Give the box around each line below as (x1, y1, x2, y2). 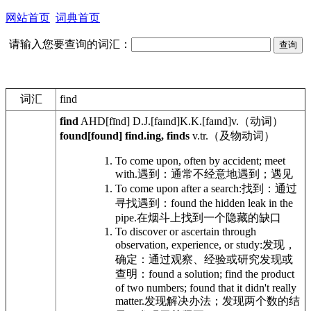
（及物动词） (208, 130, 275, 142)
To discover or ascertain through (115, 226, 256, 237)
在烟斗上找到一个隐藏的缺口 (137, 212, 281, 224)
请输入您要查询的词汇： (8, 38, 131, 50)
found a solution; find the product (149, 268, 294, 280)
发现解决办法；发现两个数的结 (144, 295, 300, 307)
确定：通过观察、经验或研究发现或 (115, 253, 293, 265)
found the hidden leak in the (171, 197, 293, 209)
